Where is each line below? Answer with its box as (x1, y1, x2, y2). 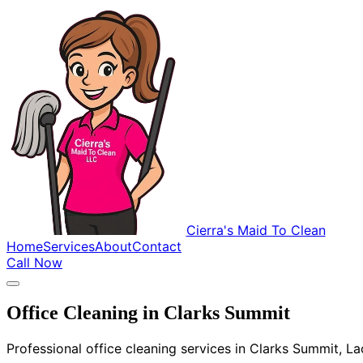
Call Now (6, 254, 62, 271)
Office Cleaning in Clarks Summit (6, 302, 290, 324)
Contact (132, 237, 181, 254)
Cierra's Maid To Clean (186, 221, 326, 238)
